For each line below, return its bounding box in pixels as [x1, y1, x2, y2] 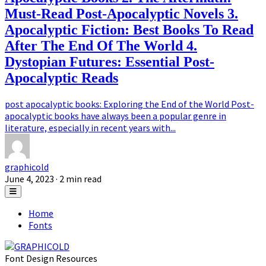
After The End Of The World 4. [5, 37, 197, 53]
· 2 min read [56, 172, 102, 185]
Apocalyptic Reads [5, 69, 118, 85]
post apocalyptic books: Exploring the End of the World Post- [5, 97, 254, 110]
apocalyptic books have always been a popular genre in [5, 109, 226, 122]
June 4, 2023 [5, 172, 54, 185]
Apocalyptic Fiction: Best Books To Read [5, 21, 254, 37]
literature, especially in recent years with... [5, 121, 176, 134]
